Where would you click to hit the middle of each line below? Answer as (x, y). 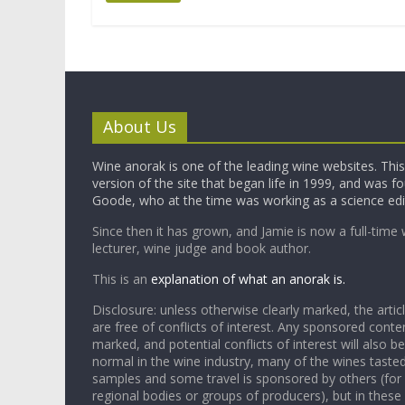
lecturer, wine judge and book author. (202, 249)
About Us (140, 127)
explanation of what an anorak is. (248, 279)
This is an (122, 279)
